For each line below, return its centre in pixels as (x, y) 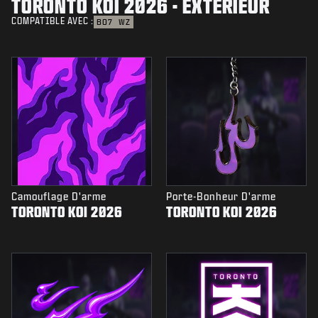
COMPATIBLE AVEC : (53, 21)
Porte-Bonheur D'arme (221, 197)
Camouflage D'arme (59, 197)
